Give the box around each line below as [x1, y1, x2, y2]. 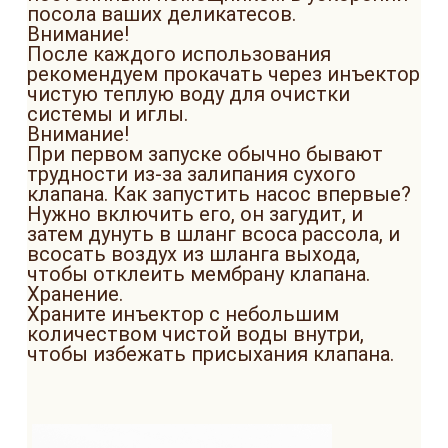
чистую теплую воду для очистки [27, 82, 350, 106]
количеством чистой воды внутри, [27, 322, 364, 346]
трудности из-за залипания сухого [27, 162, 356, 186]
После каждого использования [27, 42, 331, 66]
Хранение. [27, 282, 123, 306]
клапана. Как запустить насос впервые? [27, 182, 411, 206]
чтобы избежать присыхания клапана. [27, 342, 399, 366]
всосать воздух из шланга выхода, [27, 242, 360, 266]
